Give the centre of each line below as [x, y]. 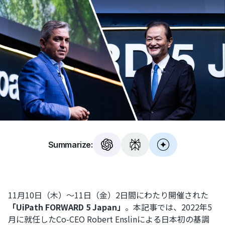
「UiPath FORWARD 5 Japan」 [67, 207]
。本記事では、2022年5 [168, 207]
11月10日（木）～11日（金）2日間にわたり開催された [108, 195]
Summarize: [70, 145]
